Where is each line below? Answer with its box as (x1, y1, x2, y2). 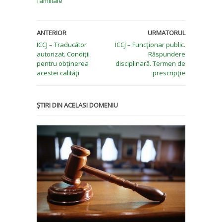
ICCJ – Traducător (37, 40, 87, 49)
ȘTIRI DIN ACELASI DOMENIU (37, 100, 118, 110)
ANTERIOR (37, 28, 66, 37)
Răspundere (148, 49, 185, 58)
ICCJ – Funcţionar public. (115, 40, 185, 49)
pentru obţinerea (37, 58, 89, 68)
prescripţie (153, 68, 185, 77)
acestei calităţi (37, 68, 79, 77)
